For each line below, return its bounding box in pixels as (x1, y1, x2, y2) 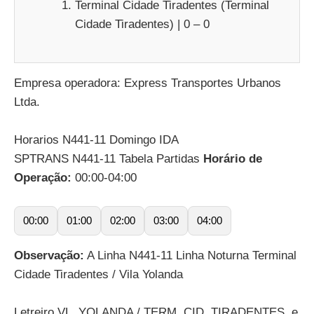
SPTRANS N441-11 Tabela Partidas (14, 151, 203, 165)
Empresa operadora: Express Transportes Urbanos (14, 76, 281, 90)
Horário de (203, 151, 262, 165)
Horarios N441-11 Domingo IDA (14, 132, 179, 146)
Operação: (14, 170, 71, 184)
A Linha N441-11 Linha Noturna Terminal (84, 248, 296, 262)
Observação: (14, 248, 84, 262)
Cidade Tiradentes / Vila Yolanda (14, 267, 183, 281)
